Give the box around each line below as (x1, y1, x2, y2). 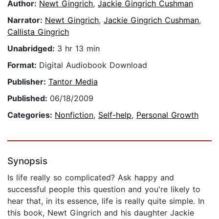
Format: (7, 60, 39, 70)
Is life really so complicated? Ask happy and (7, 173, 174, 183)
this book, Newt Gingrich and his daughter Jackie (7, 208, 194, 218)
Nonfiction (55, 110, 93, 120)
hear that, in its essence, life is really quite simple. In (7, 196, 204, 206)
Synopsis (7, 155, 47, 167)
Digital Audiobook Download (39, 60, 147, 70)
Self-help (98, 110, 131, 120)
